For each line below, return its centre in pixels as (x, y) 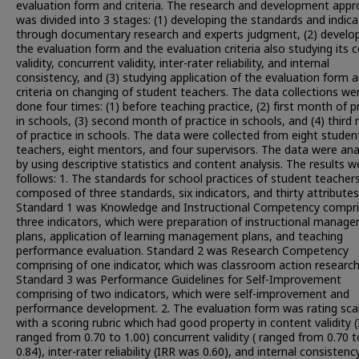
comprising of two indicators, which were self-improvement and (183, 294)
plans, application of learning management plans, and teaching (179, 237)
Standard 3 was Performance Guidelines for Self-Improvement (179, 280)
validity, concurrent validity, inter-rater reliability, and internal (173, 64)
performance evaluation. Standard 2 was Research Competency (182, 251)
